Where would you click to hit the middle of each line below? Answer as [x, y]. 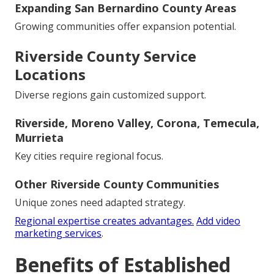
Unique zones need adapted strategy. [100, 203]
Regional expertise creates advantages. [104, 221]
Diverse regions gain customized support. [110, 95]
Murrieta [39, 138]
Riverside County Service [106, 56]
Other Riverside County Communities [117, 184]
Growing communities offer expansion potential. [125, 27]
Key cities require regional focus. [89, 156]
